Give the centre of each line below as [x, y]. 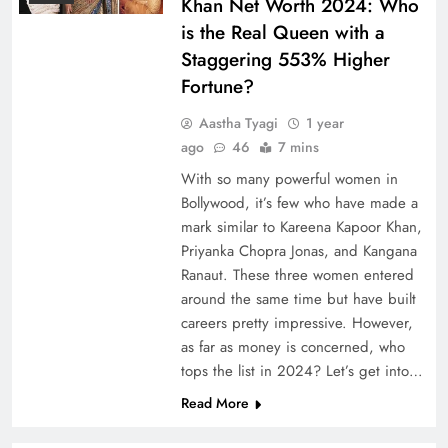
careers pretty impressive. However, [296, 322]
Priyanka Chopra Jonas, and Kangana [298, 250]
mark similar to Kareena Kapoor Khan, [301, 226]
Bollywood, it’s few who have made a [299, 202]
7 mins [298, 146]
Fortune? [217, 86]
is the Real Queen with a [282, 32]
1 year [324, 122]
